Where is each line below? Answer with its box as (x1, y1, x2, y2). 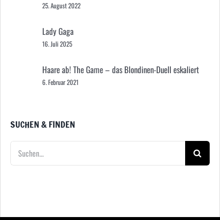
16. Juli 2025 (42, 39, 72, 49)
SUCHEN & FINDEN (10, 117, 75, 131)
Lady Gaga (42, 25, 74, 38)
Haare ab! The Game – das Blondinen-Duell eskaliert (42, 63, 199, 76)
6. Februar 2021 (42, 77, 79, 87)
